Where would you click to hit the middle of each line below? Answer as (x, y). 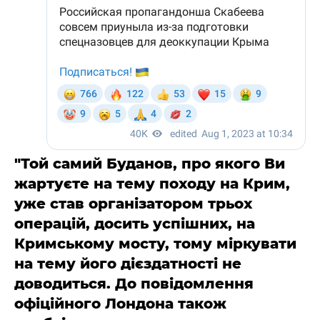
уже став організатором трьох (133, 204)
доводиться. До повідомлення (134, 284)
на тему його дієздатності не (128, 264)
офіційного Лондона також (120, 304)
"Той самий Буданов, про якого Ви (150, 164)
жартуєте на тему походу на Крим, (152, 184)
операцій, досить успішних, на (135, 224)
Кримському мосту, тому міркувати (155, 244)
